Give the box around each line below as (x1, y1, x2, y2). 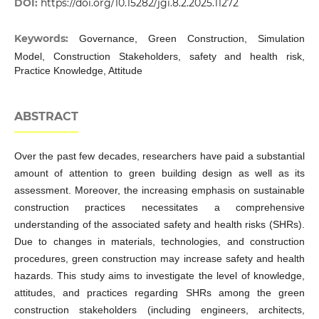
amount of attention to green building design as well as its (14, 167, 305, 179)
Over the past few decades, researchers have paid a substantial (14, 150, 305, 162)
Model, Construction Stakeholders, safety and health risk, (14, 51, 305, 63)
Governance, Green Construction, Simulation (78, 33, 305, 45)
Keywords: (14, 32, 79, 46)
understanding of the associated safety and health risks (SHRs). (14, 219, 305, 231)
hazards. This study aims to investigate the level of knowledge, (14, 270, 305, 282)
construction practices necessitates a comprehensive (14, 202, 305, 214)
